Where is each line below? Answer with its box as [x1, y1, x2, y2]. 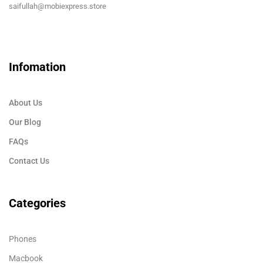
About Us [9, 98, 42, 107]
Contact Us [9, 156, 49, 166]
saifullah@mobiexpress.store [9, 2, 106, 11]
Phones [9, 234, 36, 244]
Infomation [9, 60, 66, 74]
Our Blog [9, 117, 41, 127]
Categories [9, 196, 66, 210]
